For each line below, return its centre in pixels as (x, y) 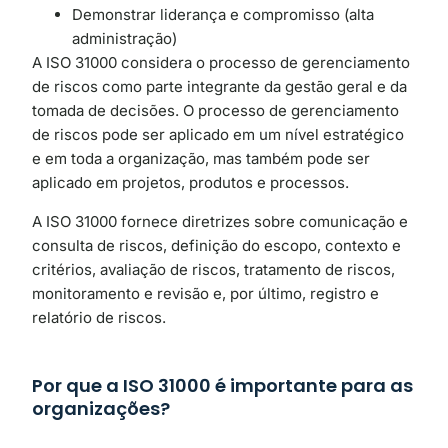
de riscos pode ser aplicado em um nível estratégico (218, 135)
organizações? (101, 409)
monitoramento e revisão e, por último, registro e (205, 293)
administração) (124, 39)
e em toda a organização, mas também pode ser (201, 159)
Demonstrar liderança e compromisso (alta (223, 15)
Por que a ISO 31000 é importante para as (222, 386)
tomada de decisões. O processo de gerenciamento (215, 111)
